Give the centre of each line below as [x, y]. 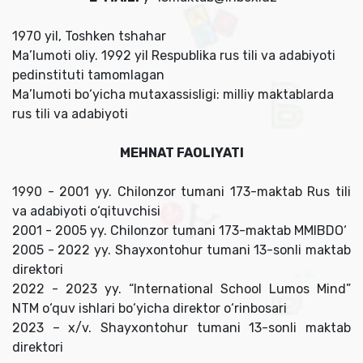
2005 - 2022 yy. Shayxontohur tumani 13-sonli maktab [181, 250]
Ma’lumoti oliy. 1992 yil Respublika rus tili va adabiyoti [174, 56]
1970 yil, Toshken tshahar [89, 36]
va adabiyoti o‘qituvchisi [86, 211]
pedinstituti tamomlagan [88, 75]
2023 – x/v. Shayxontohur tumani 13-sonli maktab [181, 328]
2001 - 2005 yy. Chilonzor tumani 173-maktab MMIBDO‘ [179, 231]
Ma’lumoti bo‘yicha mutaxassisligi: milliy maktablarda [173, 95]
